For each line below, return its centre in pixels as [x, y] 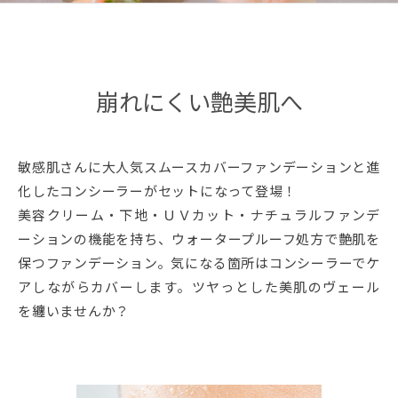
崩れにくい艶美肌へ [199, 101]
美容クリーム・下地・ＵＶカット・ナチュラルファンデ [199, 214]
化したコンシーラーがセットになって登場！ [157, 190]
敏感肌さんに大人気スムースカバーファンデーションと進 [199, 166]
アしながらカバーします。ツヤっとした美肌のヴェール [199, 286]
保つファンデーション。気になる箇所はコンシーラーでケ [199, 262]
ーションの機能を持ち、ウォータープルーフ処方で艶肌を [199, 238]
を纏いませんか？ [74, 310]
